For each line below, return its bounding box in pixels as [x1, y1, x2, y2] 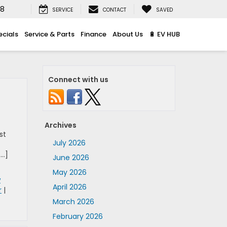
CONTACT [103, 6, 126, 14]
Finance [81, 29, 106, 39]
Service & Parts [24, 29, 74, 39]
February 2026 [52, 211, 103, 221]
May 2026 [52, 167, 87, 177]
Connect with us [48, 74, 108, 85]
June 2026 [52, 153, 89, 163]
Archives [44, 120, 77, 130]
